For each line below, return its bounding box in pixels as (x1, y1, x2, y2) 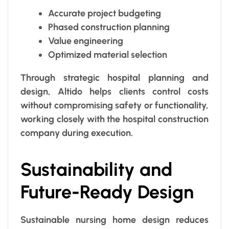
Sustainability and (20, 158, 172, 180)
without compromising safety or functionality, (20, 99, 209, 111)
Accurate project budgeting (48, 7, 161, 19)
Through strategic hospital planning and (20, 72, 209, 83)
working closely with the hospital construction (20, 113, 209, 125)
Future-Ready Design (20, 180, 194, 203)
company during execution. (20, 127, 133, 139)
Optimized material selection (48, 49, 167, 60)
